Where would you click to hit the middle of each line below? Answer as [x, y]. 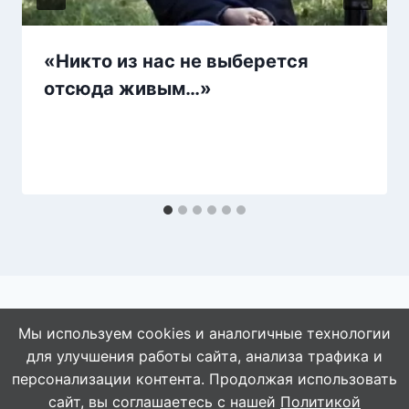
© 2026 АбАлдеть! [204, 360]
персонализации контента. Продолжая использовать [204, 379]
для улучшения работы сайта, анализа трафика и [204, 356]
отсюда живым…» [128, 88]
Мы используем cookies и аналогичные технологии [204, 333]
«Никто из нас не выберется [176, 61]
